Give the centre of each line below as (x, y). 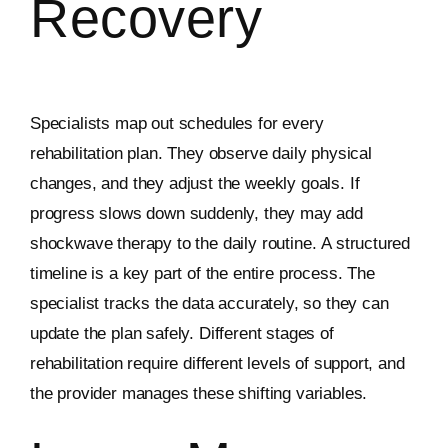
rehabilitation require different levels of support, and (217, 364)
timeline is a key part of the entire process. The (202, 274)
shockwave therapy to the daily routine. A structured (220, 244)
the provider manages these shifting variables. (198, 394)
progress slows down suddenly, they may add (196, 214)
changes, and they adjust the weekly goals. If (194, 184)
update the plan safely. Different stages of (181, 334)
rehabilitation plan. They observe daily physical (200, 154)
